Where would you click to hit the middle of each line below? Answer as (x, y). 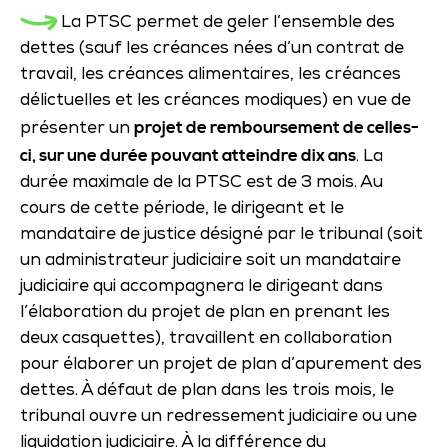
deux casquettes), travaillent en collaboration (206, 339)
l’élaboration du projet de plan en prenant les (205, 313)
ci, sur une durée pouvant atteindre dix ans (188, 155)
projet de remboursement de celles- (276, 127)
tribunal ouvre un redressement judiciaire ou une (218, 417)
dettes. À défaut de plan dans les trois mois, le (207, 391)
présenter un (77, 129)
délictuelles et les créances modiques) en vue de (215, 101)
